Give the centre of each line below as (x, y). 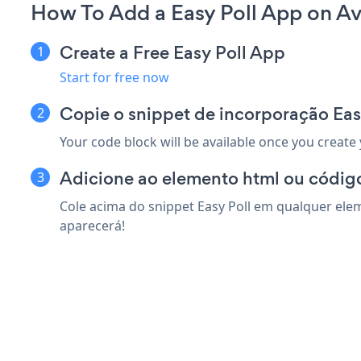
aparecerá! (92, 225)
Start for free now (114, 77)
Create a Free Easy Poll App (172, 52)
